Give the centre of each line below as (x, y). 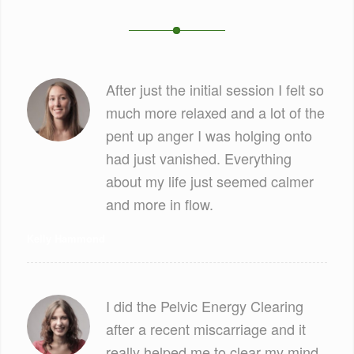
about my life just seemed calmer (209, 181)
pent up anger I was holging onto (209, 136)
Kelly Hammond (66, 239)
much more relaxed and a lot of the (215, 113)
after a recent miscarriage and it (205, 329)
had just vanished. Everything (198, 158)
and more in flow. (159, 204)
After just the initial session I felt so (215, 90)
